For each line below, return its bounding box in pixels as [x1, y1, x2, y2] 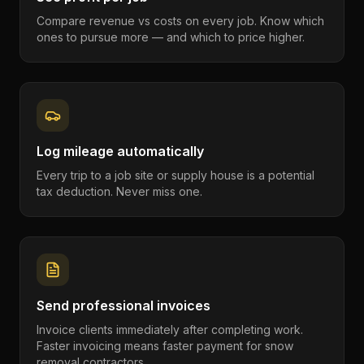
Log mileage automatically [37, 143, 204, 159]
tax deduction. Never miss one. [37, 184, 202, 198]
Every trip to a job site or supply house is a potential [37, 168, 314, 182]
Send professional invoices [37, 297, 210, 314]
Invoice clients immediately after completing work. [37, 323, 303, 336]
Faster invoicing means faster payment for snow [37, 339, 293, 353]
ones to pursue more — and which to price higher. [37, 30, 305, 44]
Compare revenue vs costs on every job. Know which [37, 14, 324, 28]
